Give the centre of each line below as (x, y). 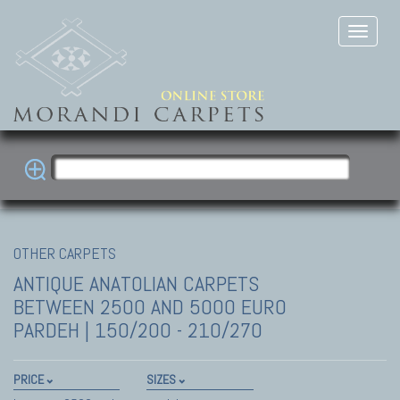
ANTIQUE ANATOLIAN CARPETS (136, 283)
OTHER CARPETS (65, 253)
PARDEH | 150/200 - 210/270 (138, 329)
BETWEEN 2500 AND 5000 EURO (150, 306)
